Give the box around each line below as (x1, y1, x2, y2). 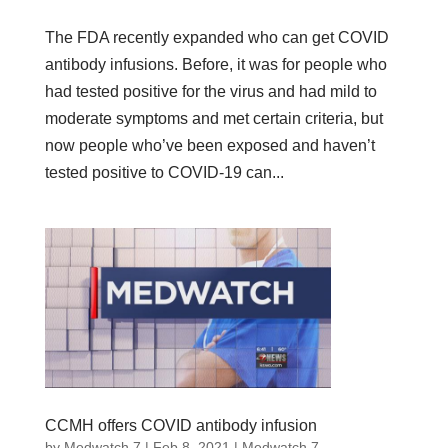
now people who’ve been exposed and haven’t (44, 136, 375, 154)
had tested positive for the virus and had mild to (44, 82, 377, 100)
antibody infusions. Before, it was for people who (44, 55, 387, 73)
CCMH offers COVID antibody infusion (44, 417, 317, 435)
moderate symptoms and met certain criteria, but (44, 109, 383, 127)
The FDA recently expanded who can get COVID (44, 28, 389, 46)
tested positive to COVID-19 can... (44, 163, 284, 181)
